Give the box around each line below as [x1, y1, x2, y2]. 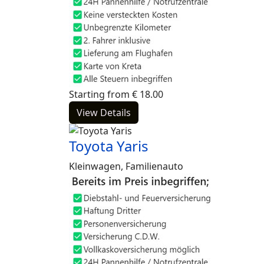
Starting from [69, 88, 130, 101]
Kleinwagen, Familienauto [69, 160, 183, 173]
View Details [77, 106, 131, 119]
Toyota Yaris [69, 136, 148, 156]
